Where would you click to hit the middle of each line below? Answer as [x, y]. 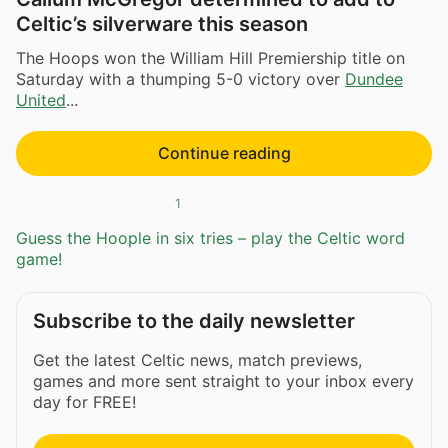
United [41, 99]
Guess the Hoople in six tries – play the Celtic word [210, 238]
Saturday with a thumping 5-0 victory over [180, 78]
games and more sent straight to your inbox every [223, 380]
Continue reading [224, 152]
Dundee [374, 78]
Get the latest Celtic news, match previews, [197, 359]
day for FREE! [84, 401]
